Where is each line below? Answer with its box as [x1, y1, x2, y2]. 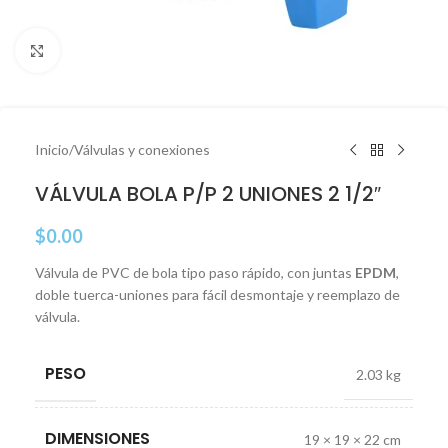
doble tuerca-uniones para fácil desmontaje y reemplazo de [35, 286, 400, 303]
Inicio [35, 141, 69, 158]
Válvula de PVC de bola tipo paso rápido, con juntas [35, 264, 355, 281]
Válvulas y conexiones [74, 141, 210, 158]
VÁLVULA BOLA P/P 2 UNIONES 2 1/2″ [35, 180, 381, 208]
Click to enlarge [59, 42, 155, 58]
